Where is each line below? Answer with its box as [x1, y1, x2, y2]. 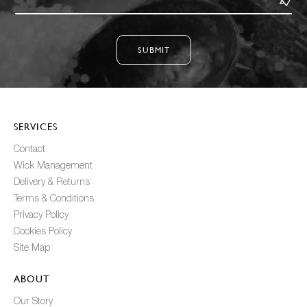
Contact [14, 145, 45, 155]
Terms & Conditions [14, 195, 94, 204]
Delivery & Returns [14, 178, 90, 188]
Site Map [14, 244, 50, 254]
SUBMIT [137, 45, 170, 55]
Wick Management [14, 162, 93, 171]
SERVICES [14, 121, 58, 133]
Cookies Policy [14, 228, 72, 237]
